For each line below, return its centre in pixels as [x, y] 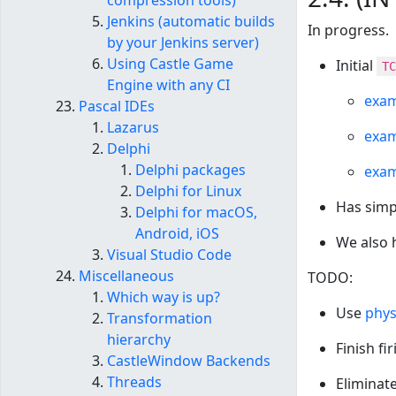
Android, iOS [177, 234]
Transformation [160, 319]
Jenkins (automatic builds [191, 22]
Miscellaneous [126, 276]
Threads [134, 382]
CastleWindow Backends [189, 361]
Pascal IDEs [117, 107]
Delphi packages [190, 170]
